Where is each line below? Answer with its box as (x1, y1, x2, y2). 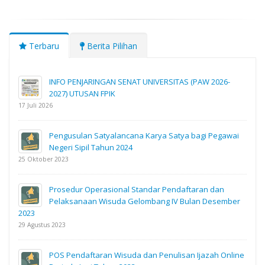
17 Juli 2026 (18, 101, 53, 110)
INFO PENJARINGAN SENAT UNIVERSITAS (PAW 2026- (49, 76, 230, 88)
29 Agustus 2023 (18, 221, 66, 230)
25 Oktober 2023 (18, 155, 69, 164)
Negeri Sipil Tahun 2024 (49, 142, 132, 153)
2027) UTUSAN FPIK (49, 88, 115, 99)
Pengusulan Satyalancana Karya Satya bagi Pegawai (49, 130, 239, 141)
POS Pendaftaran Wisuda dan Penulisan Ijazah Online (49, 250, 244, 261)
